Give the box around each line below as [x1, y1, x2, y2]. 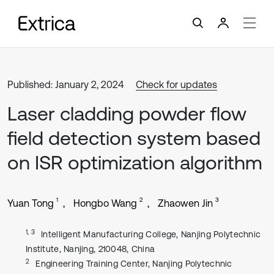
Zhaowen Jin [158, 198, 213, 209]
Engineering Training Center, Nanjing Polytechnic [35, 259, 232, 268]
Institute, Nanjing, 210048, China [26, 244, 155, 254]
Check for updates [136, 79, 217, 90]
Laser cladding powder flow [7, 102, 246, 125]
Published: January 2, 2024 [7, 79, 124, 90]
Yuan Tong [7, 198, 54, 209]
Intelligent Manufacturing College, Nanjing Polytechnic [41, 229, 261, 239]
